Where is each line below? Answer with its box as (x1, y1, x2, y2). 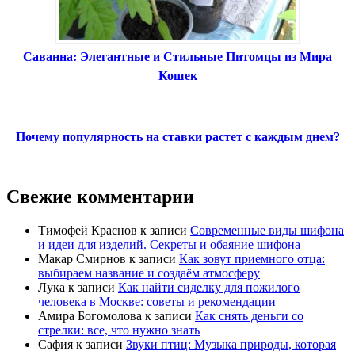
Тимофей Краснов (38, 223, 137, 238)
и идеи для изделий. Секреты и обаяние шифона (38, 238, 300, 252)
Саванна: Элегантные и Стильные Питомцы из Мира (23, 50, 332, 64)
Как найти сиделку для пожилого (118, 281, 300, 295)
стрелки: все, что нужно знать (38, 323, 200, 338)
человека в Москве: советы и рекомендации (38, 295, 276, 309)
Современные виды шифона (190, 223, 344, 238)
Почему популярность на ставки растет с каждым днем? (15, 130, 340, 144)
